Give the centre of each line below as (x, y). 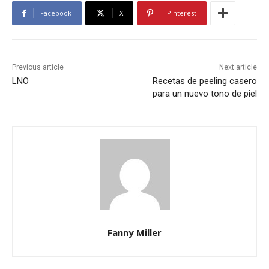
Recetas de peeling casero (204, 81)
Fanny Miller (134, 233)
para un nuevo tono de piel (204, 94)
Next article (238, 68)
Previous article (38, 68)
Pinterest (182, 13)
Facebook (56, 13)
